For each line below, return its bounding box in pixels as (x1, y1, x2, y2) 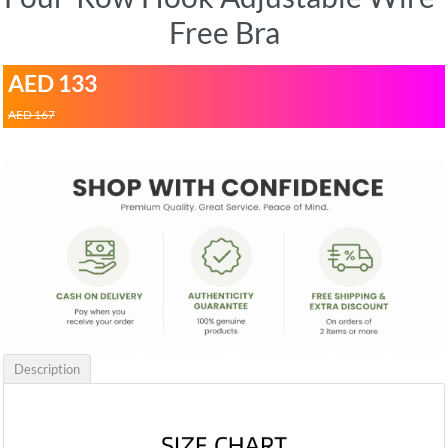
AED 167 (8, 107, 55, 123)
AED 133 (8, 70, 97, 98)
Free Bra (168, 14, 280, 51)
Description (14, 360, 80, 377)
